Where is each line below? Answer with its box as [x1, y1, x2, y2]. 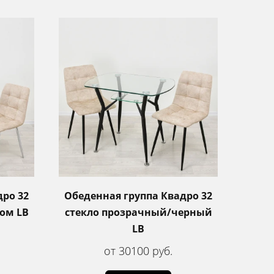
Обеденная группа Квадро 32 [64, 188, 212, 202]
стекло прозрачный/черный [64, 205, 212, 219]
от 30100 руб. [104, 243, 172, 258]
